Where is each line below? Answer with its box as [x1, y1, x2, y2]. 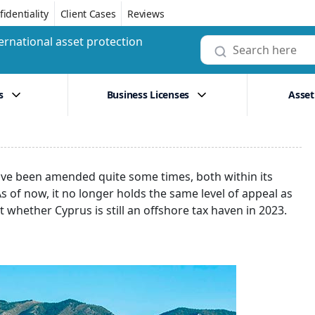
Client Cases [60, 6, 116, 20]
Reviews [127, 6, 165, 20]
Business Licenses [106, 88, 190, 101]
